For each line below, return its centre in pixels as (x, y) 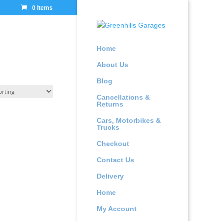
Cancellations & (123, 97)
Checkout (113, 144)
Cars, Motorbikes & (129, 120)
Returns (110, 104)
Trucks (108, 127)
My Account (116, 209)
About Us (112, 65)
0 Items (42, 8)
